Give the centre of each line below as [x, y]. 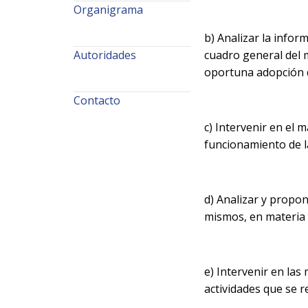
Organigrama [108, 9]
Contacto [97, 100]
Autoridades [105, 55]
